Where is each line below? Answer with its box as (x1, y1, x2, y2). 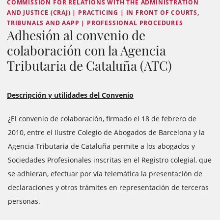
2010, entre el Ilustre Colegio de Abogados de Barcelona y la (8, 128, 205, 137)
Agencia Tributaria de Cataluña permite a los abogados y (8, 141, 195, 151)
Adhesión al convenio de (7, 27, 145, 44)
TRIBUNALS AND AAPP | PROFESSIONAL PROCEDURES (7, 19, 183, 27)
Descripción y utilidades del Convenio (7, 90, 134, 100)
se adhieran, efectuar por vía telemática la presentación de (8, 169, 202, 178)
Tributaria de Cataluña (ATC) (7, 57, 172, 74)
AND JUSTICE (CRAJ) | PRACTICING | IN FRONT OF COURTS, (7, 8, 199, 17)
